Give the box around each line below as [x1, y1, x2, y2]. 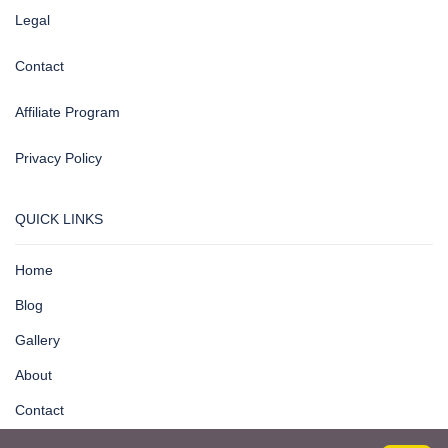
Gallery [15, 332, 60, 348]
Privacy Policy [15, 150, 102, 166]
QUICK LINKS [15, 211, 103, 227]
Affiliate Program [15, 104, 120, 120]
